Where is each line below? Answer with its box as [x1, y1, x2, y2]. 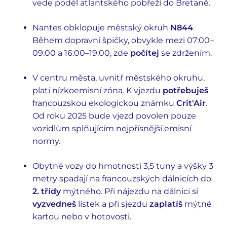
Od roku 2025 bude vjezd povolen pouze [32, 111, 196, 121]
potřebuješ [163, 86, 208, 95]
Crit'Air [176, 98, 206, 108]
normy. [32, 136, 60, 146]
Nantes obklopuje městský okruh [32, 23, 170, 32]
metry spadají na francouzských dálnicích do [32, 174, 211, 183]
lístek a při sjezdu [76, 199, 149, 209]
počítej [130, 48, 159, 58]
